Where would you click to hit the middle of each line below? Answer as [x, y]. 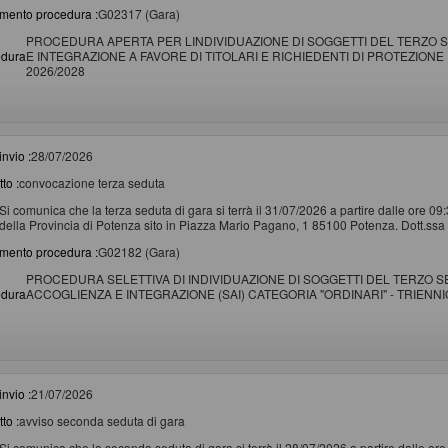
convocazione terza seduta [92, 182]
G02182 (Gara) [139, 251]
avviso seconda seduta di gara [102, 420]
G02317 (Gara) [139, 13]
